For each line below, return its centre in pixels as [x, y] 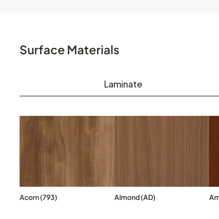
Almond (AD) [135, 197]
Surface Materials [69, 49]
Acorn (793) [38, 197]
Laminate [123, 84]
